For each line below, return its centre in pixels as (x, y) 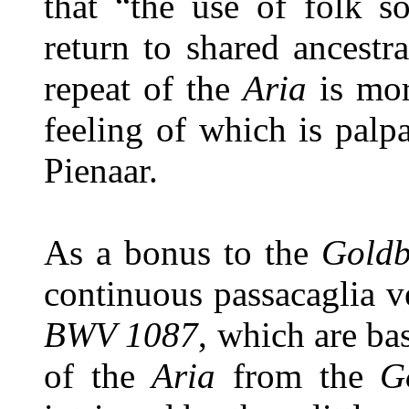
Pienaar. (101, 170)
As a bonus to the (183, 252)
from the (306, 376)
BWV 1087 (121, 335)
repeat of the (144, 88)
